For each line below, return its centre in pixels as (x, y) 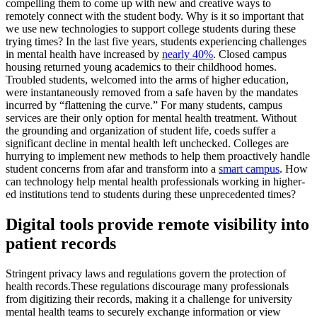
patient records (61, 243)
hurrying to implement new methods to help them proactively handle (158, 156)
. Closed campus (250, 54)
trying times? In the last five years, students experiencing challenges (156, 41)
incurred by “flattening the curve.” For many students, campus (144, 105)
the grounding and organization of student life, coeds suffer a (141, 130)
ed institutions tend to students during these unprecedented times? (151, 194)
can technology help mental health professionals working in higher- (155, 181)
